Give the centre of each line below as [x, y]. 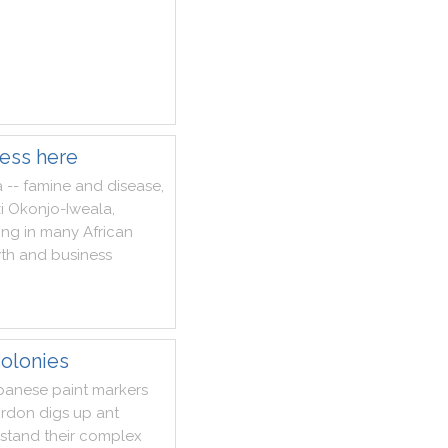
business [81, 255]
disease [134, 186]
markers [120, 390]
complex [110, 436]
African [108, 232]
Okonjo [34, 209]
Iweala [89, 209]
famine [47, 186]
